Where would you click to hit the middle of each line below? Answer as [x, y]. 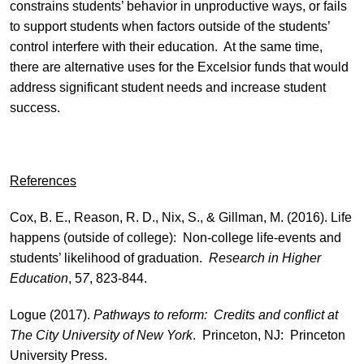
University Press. [58, 355]
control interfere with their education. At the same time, [166, 46]
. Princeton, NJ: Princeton [269, 335]
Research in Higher [264, 258]
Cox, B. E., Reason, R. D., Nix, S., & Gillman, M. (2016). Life [180, 217]
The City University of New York [101, 335]
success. [35, 107]
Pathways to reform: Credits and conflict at [215, 314]
